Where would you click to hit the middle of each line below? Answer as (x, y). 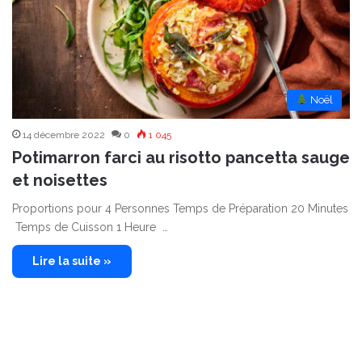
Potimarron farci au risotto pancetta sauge (181, 158)
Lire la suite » (72, 261)
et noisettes (60, 181)
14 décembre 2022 (64, 135)
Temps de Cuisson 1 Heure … (90, 227)
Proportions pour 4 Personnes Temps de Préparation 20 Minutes (180, 209)
